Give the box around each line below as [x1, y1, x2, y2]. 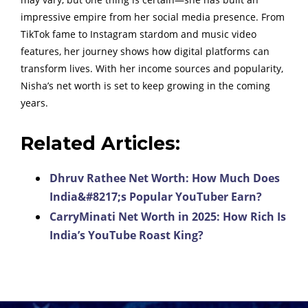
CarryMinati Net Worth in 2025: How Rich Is [49, 209, 286, 225]
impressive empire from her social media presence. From [21, 10, 285, 24]
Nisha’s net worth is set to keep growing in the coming [21, 79, 270, 93]
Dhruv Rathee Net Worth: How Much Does [49, 170, 280, 186]
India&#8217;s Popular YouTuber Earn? [49, 189, 262, 205]
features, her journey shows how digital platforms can [21, 45, 269, 58]
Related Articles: [21, 132, 180, 155]
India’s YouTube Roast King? [49, 228, 203, 243]
